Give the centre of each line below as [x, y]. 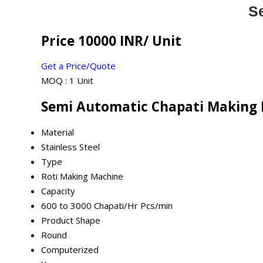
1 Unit [81, 81]
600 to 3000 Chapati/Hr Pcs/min [107, 205]
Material [58, 132]
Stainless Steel [70, 146]
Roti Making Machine [82, 176]
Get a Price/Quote [78, 66]
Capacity [58, 190]
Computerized [70, 249]
